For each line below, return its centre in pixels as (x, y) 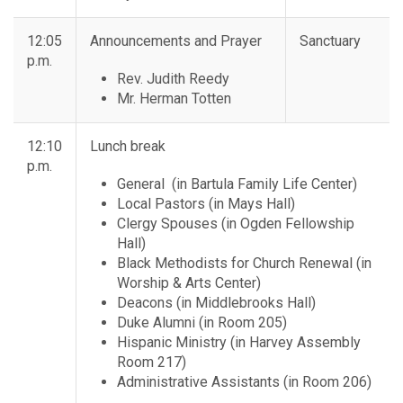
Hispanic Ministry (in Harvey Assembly (239, 343)
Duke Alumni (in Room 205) (202, 323)
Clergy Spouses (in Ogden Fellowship (236, 224)
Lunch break (128, 147)
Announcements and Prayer (176, 41)
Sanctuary (330, 41)
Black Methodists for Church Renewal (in (244, 264)
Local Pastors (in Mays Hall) (206, 204)
